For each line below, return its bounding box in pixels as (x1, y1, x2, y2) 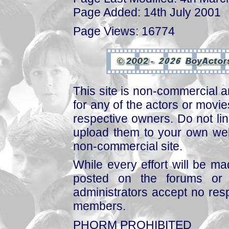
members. (73, 199, 126, 213)
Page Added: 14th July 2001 (73, 6, 221, 19)
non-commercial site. (73, 139, 182, 153)
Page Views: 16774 (73, 24, 175, 38)
